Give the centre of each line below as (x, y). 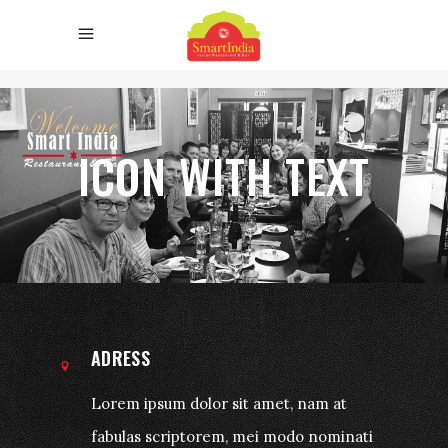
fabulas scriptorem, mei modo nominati (232, 436)
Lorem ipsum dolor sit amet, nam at (219, 403)
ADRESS (121, 357)
